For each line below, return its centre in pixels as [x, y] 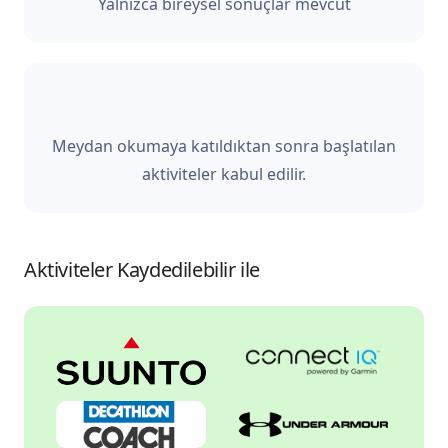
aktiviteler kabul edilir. [224, 174]
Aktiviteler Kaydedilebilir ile [142, 269]
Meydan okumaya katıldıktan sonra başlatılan [224, 146]
